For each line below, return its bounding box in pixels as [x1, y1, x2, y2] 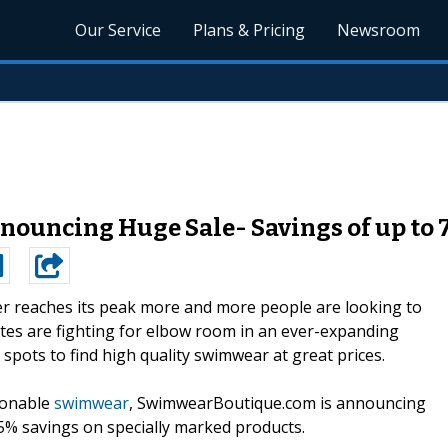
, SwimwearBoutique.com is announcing [129, 391, 426, 414]
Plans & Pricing [193, 19, 306, 41]
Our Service [75, 19, 162, 41]
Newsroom [337, 19, 421, 41]
